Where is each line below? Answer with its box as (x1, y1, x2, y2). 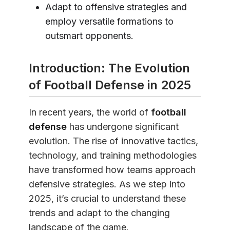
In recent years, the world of (29, 106, 151, 118)
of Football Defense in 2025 (29, 77, 191, 92)
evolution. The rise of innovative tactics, (29, 135, 198, 146)
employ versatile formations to (45, 15, 174, 27)
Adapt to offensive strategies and (45, 1, 187, 12)
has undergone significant (67, 121, 179, 132)
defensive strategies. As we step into (29, 178, 185, 189)
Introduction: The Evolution (29, 60, 190, 75)
